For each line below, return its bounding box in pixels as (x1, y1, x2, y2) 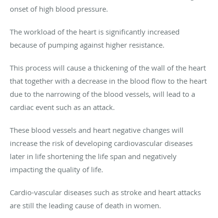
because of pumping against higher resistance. (10, 39, 164, 50)
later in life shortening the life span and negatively (10, 151, 177, 161)
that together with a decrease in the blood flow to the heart (10, 75, 207, 86)
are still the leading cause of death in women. (10, 200, 161, 210)
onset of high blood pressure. (10, 3, 108, 14)
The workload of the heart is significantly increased (10, 26, 180, 36)
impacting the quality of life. (10, 164, 103, 174)
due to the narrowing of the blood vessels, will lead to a (10, 89, 195, 99)
